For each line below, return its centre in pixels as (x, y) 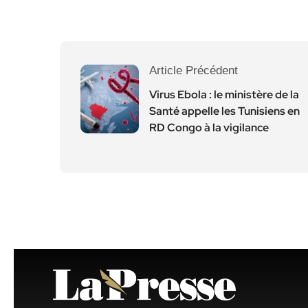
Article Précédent (194, 70)
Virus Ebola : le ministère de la (224, 95)
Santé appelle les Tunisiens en (224, 111)
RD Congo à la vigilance (209, 128)
